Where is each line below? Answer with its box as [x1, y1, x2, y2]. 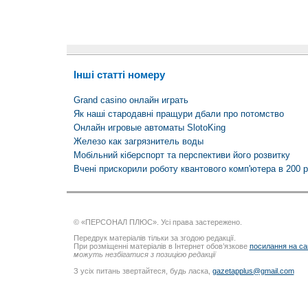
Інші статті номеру [73, 68, 165, 80]
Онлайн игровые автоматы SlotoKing [73, 122, 225, 133]
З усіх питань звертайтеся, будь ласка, [73, 266, 212, 275]
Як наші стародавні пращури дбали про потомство [73, 109, 284, 120]
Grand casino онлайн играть [73, 95, 188, 106]
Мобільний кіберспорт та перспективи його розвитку [73, 150, 290, 161]
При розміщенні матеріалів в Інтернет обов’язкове [73, 242, 250, 251]
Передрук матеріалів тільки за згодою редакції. [73, 234, 236, 243]
